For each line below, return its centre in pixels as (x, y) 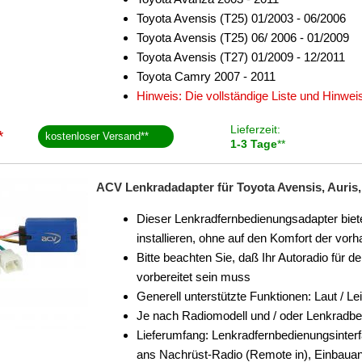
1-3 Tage (253, 144)
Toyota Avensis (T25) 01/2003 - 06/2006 (241, 18)
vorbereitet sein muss (194, 277)
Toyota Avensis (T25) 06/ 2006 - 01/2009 (243, 38)
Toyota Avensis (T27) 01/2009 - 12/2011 (241, 57)
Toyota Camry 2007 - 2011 (206, 76)
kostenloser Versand (93, 136)
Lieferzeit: (255, 129)
